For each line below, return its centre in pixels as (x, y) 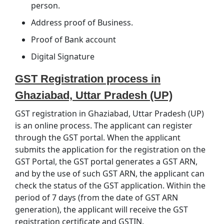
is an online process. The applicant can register (104, 125)
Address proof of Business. (82, 22)
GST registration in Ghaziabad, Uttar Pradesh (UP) (109, 113)
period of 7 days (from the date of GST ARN (96, 197)
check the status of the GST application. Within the (110, 185)
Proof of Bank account (73, 39)
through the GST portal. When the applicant (98, 137)
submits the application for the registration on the (110, 149)
